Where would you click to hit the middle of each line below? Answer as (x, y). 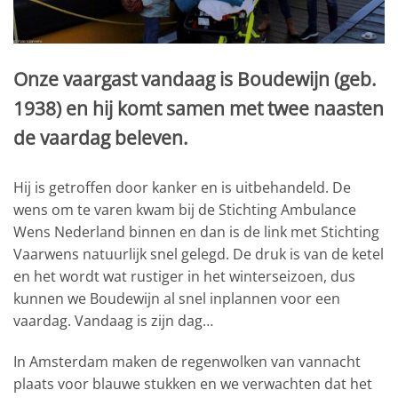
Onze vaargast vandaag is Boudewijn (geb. (195, 80)
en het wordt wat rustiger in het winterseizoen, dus (184, 277)
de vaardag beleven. (101, 138)
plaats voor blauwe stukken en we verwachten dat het (193, 384)
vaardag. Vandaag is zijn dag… (113, 321)
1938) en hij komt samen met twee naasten (199, 109)
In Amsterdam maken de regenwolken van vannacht (187, 362)
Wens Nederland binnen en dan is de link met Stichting (196, 232)
